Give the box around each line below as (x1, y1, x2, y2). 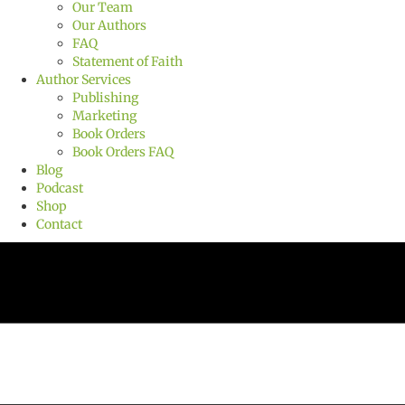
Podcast (36, 180, 83, 197)
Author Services (36, 71, 131, 89)
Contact (36, 216, 82, 233)
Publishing (72, 89, 138, 107)
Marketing (72, 108, 137, 125)
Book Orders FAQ (72, 144, 174, 161)
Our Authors (72, 17, 146, 34)
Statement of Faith (72, 53, 183, 71)
